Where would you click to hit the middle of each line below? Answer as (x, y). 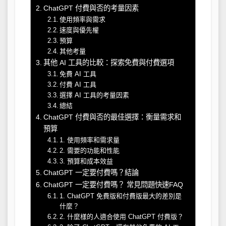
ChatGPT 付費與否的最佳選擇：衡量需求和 (112, 117)
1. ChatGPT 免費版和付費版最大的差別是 (121, 196)
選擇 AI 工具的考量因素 (95, 95)
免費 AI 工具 (78, 74)
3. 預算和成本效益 (87, 161)
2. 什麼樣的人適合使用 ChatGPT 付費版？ (122, 216)
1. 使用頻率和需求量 (90, 140)
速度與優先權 (79, 30)
